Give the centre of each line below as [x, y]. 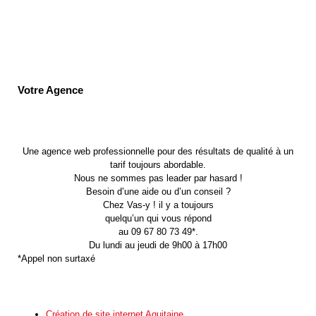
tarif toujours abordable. [158, 164]
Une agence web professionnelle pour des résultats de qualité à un [158, 151]
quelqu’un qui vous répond [158, 218]
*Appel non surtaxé [56, 258]
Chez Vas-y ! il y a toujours [158, 205]
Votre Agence [50, 90]
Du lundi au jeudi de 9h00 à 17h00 [158, 245]
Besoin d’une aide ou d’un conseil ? [158, 191]
